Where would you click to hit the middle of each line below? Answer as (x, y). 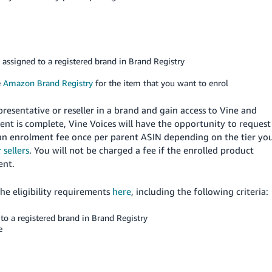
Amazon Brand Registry (48, 83)
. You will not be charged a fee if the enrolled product (141, 150)
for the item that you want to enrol (161, 83)
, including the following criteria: (200, 191)
